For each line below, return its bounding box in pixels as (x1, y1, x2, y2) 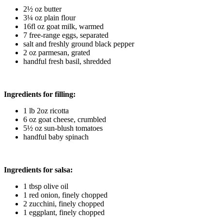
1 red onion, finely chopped (23, 191, 108, 200)
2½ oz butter (23, 5, 62, 14)
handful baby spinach (23, 133, 89, 141)
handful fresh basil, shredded (23, 57, 111, 66)
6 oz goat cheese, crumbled (23, 115, 106, 124)
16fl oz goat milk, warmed (23, 22, 104, 31)
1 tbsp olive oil (23, 182, 68, 191)
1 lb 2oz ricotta (23, 107, 69, 115)
